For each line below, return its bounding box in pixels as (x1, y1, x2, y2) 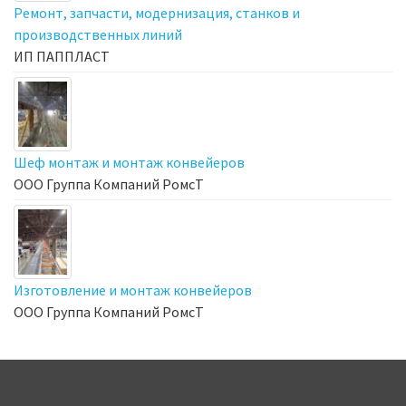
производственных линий (14, 24, 182, 43)
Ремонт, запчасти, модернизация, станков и (14, 3, 300, 22)
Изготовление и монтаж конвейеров (14, 280, 252, 299)
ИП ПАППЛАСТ (14, 46, 110, 65)
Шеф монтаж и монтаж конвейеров (14, 152, 245, 171)
